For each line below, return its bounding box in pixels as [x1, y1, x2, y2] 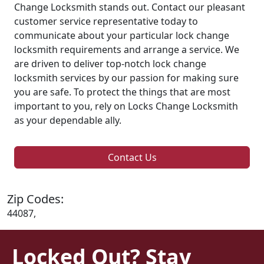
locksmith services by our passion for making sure [14, 71, 239, 84]
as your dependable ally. [14, 113, 121, 127]
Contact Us [107, 150, 157, 164]
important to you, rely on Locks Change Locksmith [14, 99, 238, 113]
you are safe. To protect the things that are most [14, 85, 230, 98]
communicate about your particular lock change [14, 28, 229, 42]
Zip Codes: [7, 190, 64, 207]
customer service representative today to [14, 14, 198, 28]
